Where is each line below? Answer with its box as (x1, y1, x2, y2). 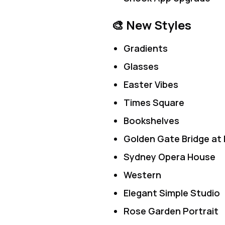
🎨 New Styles (111, 17, 191, 33)
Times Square (124, 96, 184, 108)
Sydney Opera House (124, 151, 215, 163)
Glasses (124, 60, 159, 72)
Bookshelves (124, 115, 179, 127)
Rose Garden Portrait (124, 205, 218, 217)
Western (124, 169, 161, 181)
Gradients (124, 42, 168, 54)
